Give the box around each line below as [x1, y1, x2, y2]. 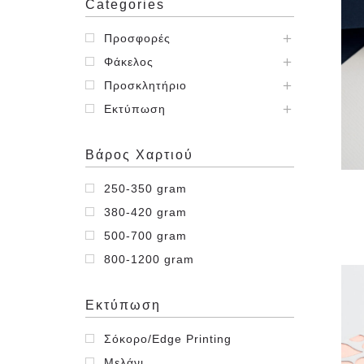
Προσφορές [104, 32, 171, 45]
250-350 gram [104, 182, 187, 195]
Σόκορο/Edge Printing [104, 332, 232, 345]
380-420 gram [104, 206, 187, 219]
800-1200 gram [104, 253, 194, 266]
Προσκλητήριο [104, 79, 187, 92]
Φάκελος [104, 55, 154, 68]
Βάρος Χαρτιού [85, 148, 193, 162]
